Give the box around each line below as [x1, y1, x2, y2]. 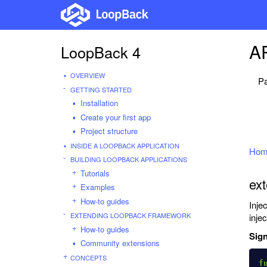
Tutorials [80, 167, 110, 179]
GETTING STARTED [70, 84, 132, 94]
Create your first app [80, 111, 151, 123]
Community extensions [80, 237, 160, 249]
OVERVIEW [70, 70, 105, 80]
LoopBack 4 [61, 41, 141, 63]
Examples [80, 181, 115, 193]
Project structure [80, 125, 138, 136]
